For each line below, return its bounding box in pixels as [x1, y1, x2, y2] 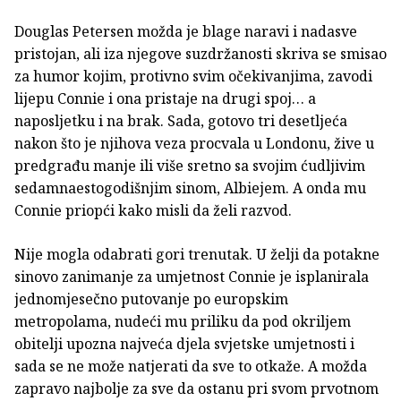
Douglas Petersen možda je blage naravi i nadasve [14, 21, 357, 42]
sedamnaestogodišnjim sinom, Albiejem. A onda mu [14, 178, 366, 199]
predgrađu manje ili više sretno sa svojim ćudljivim [14, 156, 365, 176]
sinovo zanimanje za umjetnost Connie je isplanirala [14, 267, 369, 287]
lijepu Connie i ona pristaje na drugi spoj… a [14, 89, 316, 109]
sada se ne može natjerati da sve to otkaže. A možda [14, 356, 367, 377]
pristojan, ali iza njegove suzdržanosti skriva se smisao [14, 44, 387, 64]
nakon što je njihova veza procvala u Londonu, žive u [14, 133, 374, 154]
